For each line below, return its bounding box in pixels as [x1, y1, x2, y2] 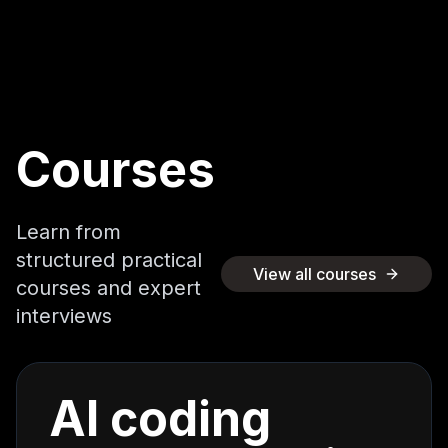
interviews [16, 304, 112, 328]
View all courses [253, 264, 376, 284]
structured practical [16, 248, 202, 272]
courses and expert [16, 276, 201, 300]
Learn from [16, 220, 121, 244]
